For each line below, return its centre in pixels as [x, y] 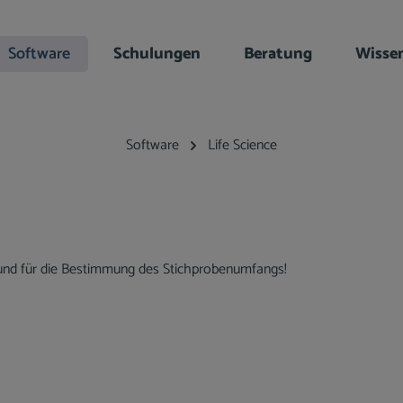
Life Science [242, 145]
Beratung [278, 54]
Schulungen [157, 54]
